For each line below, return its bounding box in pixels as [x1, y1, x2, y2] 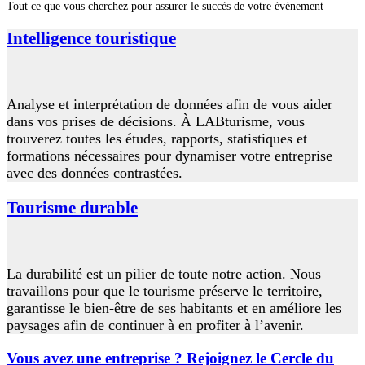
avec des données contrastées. [7, 165, 187, 182]
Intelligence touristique [7, 29, 176, 48]
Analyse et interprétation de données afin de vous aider [7, 96, 332, 113]
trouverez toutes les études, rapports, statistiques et [7, 130, 307, 147]
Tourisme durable [7, 198, 138, 217]
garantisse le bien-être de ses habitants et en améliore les [7, 300, 341, 317]
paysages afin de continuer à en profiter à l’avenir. [7, 317, 304, 334]
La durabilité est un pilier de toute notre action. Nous [7, 266, 321, 283]
